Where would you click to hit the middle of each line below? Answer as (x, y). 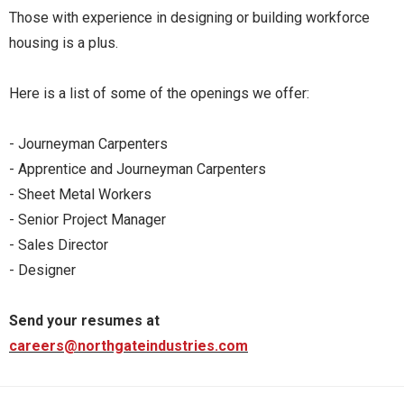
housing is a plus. (64, 43)
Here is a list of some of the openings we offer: (159, 93)
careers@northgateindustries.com (129, 346)
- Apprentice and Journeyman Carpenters (138, 169)
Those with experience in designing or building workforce (189, 18)
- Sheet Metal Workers (80, 194)
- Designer (42, 270)
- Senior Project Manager (87, 220)
